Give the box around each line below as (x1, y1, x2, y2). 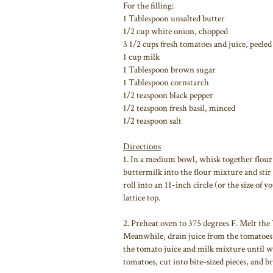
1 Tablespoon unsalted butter (123, 12, 225, 24)
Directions (123, 140, 161, 152)
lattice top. (123, 191, 160, 204)
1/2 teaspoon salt (123, 115, 182, 127)
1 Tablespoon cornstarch (123, 76, 209, 88)
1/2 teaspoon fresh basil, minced (123, 102, 235, 114)
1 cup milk (123, 51, 160, 63)
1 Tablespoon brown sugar (123, 63, 216, 76)
